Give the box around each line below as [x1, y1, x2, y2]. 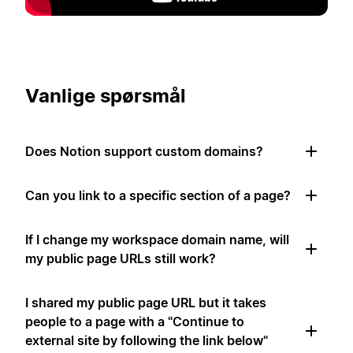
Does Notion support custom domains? [25, 143, 263, 160]
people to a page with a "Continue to [25, 314, 244, 330]
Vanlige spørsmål [25, 84, 186, 108]
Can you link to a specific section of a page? [25, 188, 291, 204]
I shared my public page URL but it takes [25, 295, 266, 311]
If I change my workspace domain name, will [25, 232, 289, 248]
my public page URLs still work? [25, 251, 216, 267]
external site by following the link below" [25, 333, 268, 349]
